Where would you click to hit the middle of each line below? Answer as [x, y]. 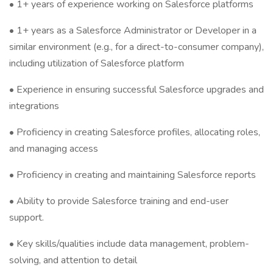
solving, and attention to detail [73, 260]
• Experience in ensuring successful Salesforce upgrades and [136, 90]
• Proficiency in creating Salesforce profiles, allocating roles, [135, 132]
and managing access [54, 149]
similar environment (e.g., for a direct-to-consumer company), [136, 47]
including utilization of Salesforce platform [97, 63]
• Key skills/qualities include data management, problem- [129, 244]
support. [27, 218]
